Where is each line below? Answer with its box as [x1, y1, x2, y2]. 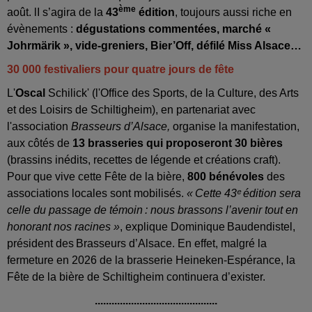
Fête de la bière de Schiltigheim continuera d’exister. [7, 270, 268, 283]
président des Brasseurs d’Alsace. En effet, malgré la [7, 237, 267, 249]
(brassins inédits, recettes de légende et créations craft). [7, 153, 281, 166]
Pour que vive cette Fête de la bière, [7, 170, 187, 182]
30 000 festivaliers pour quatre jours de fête [7, 63, 234, 75]
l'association [7, 120, 71, 132]
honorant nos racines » [7, 220, 120, 233]
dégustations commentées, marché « [76, 22, 271, 35]
